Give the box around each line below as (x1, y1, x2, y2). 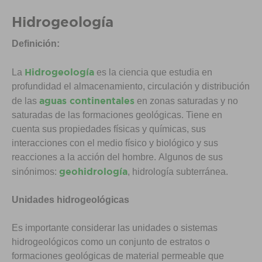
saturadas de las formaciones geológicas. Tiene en (12, 110, 222, 120)
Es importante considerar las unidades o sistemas (12, 223, 218, 233)
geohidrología (59, 166, 127, 177)
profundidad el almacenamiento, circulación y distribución (12, 81, 250, 91)
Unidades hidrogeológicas (12, 195, 129, 205)
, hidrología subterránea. (127, 167, 228, 177)
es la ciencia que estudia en (94, 67, 212, 77)
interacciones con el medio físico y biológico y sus (12, 138, 218, 148)
